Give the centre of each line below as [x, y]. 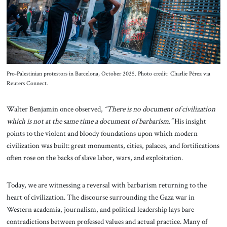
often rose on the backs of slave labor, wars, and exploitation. [94, 158]
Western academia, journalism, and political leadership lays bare [100, 210]
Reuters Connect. [27, 83]
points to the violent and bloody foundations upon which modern [102, 134]
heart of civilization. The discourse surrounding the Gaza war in [100, 197]
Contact [113, 32]
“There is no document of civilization [160, 109]
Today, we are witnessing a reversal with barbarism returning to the [106, 185]
